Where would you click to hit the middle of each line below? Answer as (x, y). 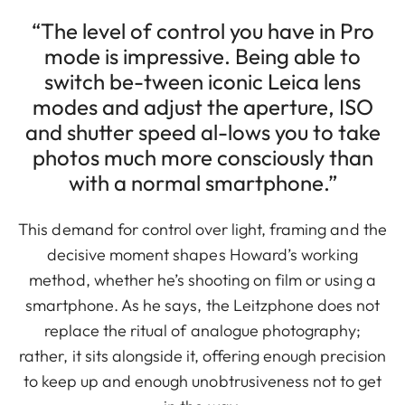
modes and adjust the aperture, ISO (202, 107)
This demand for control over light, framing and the (202, 230)
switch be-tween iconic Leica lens (202, 82)
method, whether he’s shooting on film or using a (202, 280)
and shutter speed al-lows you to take (202, 132)
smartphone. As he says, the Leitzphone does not (202, 306)
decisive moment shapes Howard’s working (202, 255)
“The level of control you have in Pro (202, 31)
